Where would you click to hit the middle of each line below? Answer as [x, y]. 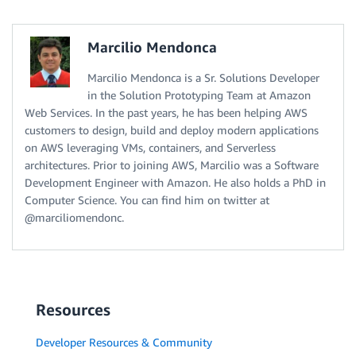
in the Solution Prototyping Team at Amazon [199, 95]
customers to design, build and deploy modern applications [172, 130]
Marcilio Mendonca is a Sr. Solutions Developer [203, 77]
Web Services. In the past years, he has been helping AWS [166, 112]
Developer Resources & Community [124, 342]
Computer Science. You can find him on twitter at [147, 199]
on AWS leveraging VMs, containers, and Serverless [150, 147]
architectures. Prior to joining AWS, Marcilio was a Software [172, 164]
